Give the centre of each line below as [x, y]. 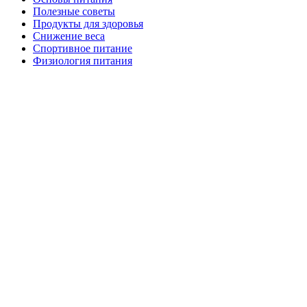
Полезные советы [74, 12]
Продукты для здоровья [88, 24]
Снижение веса [69, 36]
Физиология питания [83, 61]
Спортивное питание [83, 49]
